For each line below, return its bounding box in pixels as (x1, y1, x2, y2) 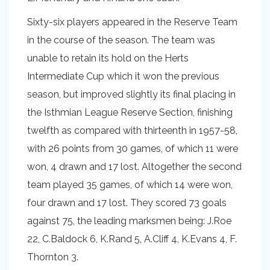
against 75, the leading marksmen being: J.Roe (27, 215, 231, 227)
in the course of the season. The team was (27, 34, 215, 46)
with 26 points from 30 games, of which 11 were (27, 143, 238, 154)
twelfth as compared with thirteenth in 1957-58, (27, 125, 237, 136)
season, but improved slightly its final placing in (27, 89, 236, 100)
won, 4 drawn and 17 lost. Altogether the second (27, 161, 242, 172)
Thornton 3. (27, 251, 81, 263)
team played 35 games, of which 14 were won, (27, 179, 233, 190)
